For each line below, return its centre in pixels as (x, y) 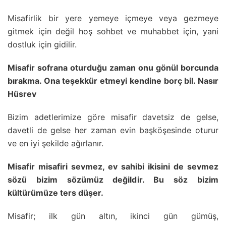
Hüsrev (22, 94)
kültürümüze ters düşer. (55, 193)
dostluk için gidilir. (42, 45)
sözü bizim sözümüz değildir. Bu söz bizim (113, 180)
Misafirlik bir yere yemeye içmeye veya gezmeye (113, 18)
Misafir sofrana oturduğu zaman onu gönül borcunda (113, 68)
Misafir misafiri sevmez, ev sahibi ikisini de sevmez (113, 167)
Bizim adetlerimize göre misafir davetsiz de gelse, (113, 117)
